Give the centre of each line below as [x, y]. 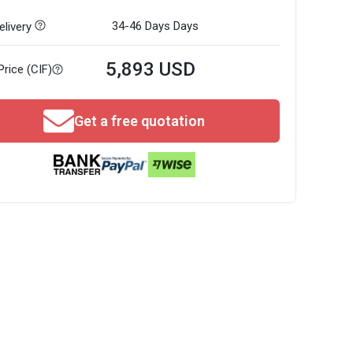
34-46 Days [141, 26]
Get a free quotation [139, 121]
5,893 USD [151, 69]
